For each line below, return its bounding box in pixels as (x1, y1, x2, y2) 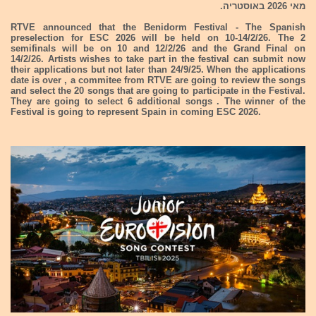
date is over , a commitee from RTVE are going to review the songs (11, 75, 305, 85)
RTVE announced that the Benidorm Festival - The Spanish (11, 22, 305, 32)
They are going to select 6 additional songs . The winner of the (11, 96, 305, 107)
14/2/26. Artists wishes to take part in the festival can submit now (11, 54, 305, 64)
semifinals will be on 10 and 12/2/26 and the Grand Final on (11, 43, 305, 54)
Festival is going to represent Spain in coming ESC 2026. (11, 107, 261, 117)
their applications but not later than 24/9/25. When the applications (11, 64, 305, 75)
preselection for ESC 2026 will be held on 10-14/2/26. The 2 (11, 32, 305, 43)
